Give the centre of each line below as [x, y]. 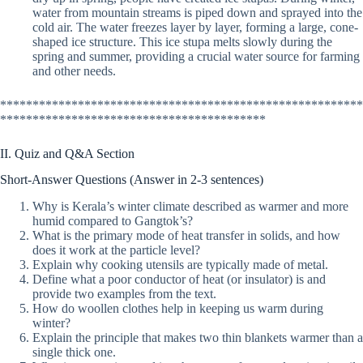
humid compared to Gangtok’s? [113, 221]
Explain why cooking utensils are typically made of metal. [180, 265]
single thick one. [74, 352]
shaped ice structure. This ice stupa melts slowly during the [182, 41]
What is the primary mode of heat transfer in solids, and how [186, 236]
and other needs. [74, 70]
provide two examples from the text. [124, 294]
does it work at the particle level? [116, 250]
